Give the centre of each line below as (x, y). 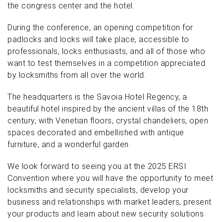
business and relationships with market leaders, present (110, 202)
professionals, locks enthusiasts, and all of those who (106, 51)
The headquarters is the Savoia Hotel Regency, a (97, 97)
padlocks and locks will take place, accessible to (98, 39)
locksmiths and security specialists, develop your (98, 190)
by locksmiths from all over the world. (77, 75)
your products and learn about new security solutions (106, 214)
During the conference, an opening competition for (100, 28)
